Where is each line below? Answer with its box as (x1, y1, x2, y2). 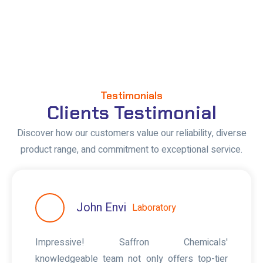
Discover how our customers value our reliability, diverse (16, 126, 247, 140)
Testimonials (100, 88, 163, 103)
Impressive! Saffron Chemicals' (35, 235, 228, 249)
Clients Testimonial (46, 100, 217, 125)
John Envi (76, 198, 126, 216)
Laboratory (132, 200, 176, 215)
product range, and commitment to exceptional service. (21, 142, 242, 157)
